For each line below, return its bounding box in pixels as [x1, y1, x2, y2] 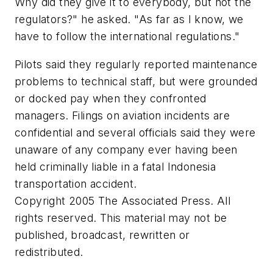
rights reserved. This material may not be [15, 211, 227, 224]
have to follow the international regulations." [15, 30, 240, 43]
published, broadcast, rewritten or [15, 228, 190, 241]
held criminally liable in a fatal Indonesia [15, 160, 216, 173]
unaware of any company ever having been [15, 143, 238, 156]
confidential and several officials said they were [15, 126, 256, 139]
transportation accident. [15, 177, 137, 190]
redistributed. [15, 245, 83, 258]
